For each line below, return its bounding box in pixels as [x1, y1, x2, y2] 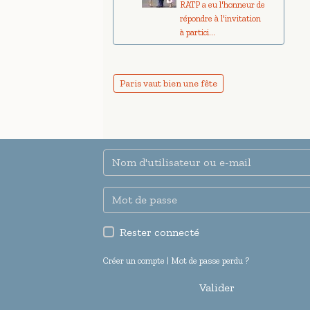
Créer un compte [103, 255, 165, 266]
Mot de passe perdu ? [171, 255, 250, 266]
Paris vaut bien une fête [120, 77, 218, 89]
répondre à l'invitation [180, 13, 262, 24]
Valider [199, 281, 235, 294]
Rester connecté [120, 226, 200, 239]
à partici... [180, 27, 216, 37]
